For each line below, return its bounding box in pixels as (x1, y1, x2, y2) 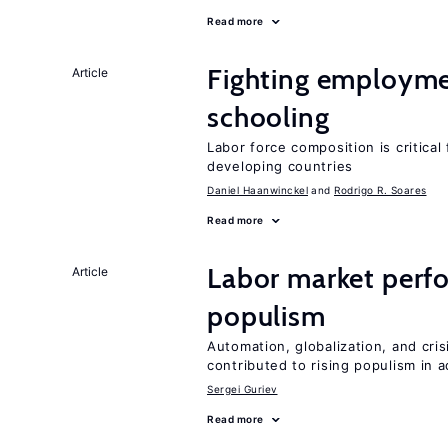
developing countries (207, 158, 353, 174)
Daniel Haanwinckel (207, 184, 308, 196)
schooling (207, 100, 330, 134)
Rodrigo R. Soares (334, 184, 427, 196)
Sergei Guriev (207, 383, 278, 395)
